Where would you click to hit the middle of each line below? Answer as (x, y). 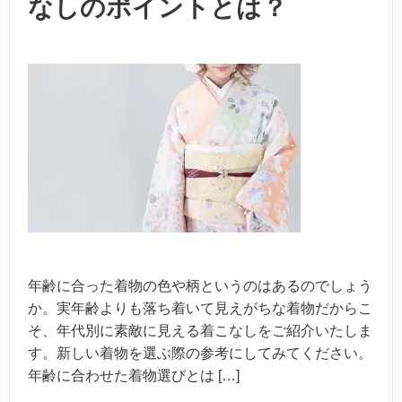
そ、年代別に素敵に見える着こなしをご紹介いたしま (200, 330)
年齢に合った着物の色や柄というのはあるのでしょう (200, 285)
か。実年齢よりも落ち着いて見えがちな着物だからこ (200, 308)
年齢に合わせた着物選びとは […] (134, 375)
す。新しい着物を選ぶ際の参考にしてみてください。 (200, 353)
